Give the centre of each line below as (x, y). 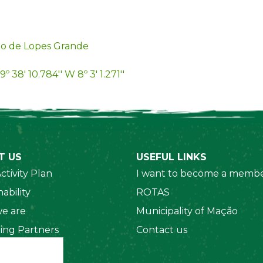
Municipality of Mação (187, 211)
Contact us (161, 230)
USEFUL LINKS (171, 157)
